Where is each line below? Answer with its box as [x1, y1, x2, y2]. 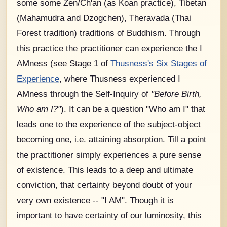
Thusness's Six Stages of [110, 58, 207, 68]
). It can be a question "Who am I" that [61, 104, 205, 113]
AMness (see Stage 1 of [17, 58, 110, 68]
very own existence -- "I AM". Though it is [17, 195, 174, 205]
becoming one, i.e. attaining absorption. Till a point [17, 134, 206, 144]
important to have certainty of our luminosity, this [17, 210, 202, 220]
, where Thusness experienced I [59, 73, 180, 83]
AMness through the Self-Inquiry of [17, 89, 151, 98]
